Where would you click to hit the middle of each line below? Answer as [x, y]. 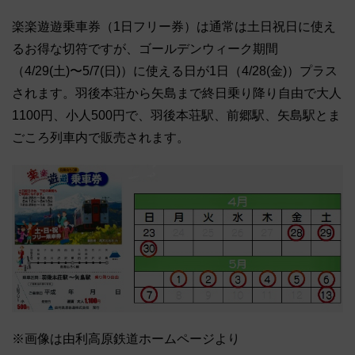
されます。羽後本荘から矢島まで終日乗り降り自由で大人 [177, 94]
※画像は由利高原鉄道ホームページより [126, 338]
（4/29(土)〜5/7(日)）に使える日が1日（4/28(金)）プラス [175, 71]
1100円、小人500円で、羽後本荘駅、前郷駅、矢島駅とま [176, 116]
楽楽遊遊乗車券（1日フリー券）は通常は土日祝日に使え [174, 27]
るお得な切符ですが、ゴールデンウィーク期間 [145, 49]
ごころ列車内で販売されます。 [101, 138]
